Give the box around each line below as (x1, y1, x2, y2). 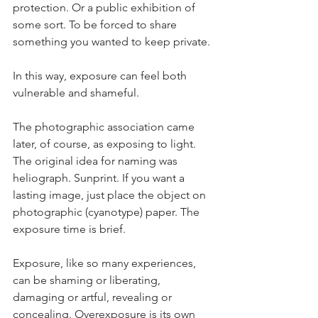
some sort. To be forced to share (13, 18, 180, 31)
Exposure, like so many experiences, (13, 256, 199, 270)
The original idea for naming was (13, 154, 180, 168)
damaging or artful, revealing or (13, 290, 175, 304)
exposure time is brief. (13, 222, 128, 236)
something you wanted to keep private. (13, 35, 213, 48)
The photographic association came (13, 120, 197, 133)
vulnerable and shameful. (13, 86, 142, 99)
